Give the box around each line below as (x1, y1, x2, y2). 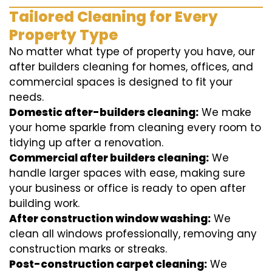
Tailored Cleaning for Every (9, 7, 218, 27)
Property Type (9, 25, 118, 46)
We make (199, 105, 251, 120)
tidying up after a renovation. (9, 135, 163, 151)
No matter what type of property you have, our (9, 44, 255, 59)
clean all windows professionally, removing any (9, 226, 257, 242)
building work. (9, 196, 80, 211)
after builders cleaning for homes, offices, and (9, 59, 253, 75)
